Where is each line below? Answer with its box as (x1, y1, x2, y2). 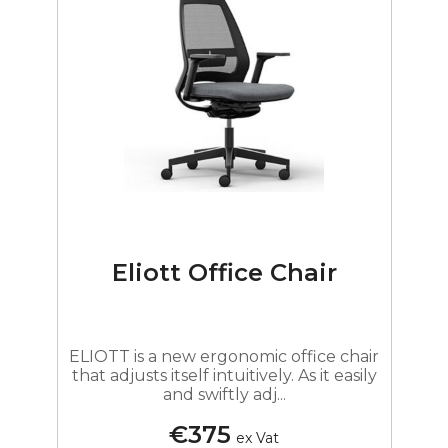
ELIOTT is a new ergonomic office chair (69, 346, 379, 366)
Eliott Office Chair (111, 258, 337, 288)
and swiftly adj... (162, 384, 286, 404)
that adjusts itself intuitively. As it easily (71, 365, 377, 385)
